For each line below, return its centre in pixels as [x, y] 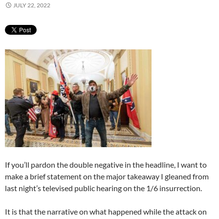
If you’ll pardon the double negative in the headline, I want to [106, 164]
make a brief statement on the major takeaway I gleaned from [107, 176]
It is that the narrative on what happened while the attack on [106, 211]
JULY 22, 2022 [32, 5]
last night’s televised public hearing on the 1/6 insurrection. [103, 188]
